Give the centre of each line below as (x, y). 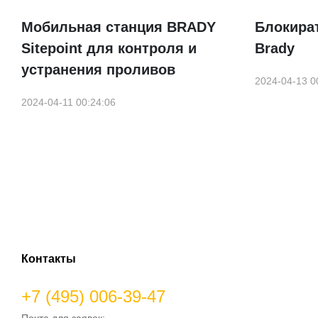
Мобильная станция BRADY (119, 27)
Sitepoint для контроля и (109, 49)
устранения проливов (98, 70)
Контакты (49, 259)
